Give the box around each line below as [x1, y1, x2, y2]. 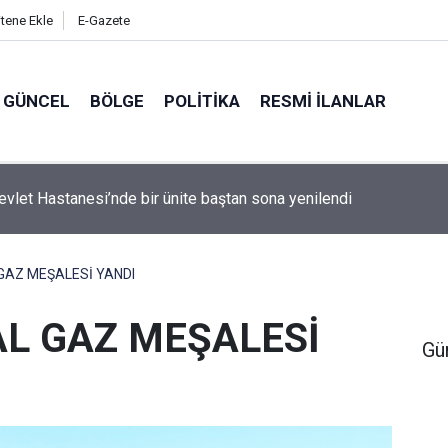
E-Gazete [77, 13, 130, 28]
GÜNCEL [3, 90, 70, 111]
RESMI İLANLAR [260, 90, 386, 111]
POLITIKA [164, 90, 240, 111]
